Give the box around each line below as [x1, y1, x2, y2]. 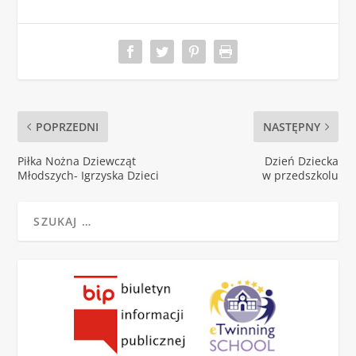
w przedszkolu [261, 167, 339, 183]
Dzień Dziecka [264, 153, 339, 168]
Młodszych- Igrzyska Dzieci [17, 167, 160, 183]
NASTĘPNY [262, 118, 320, 134]
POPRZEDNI [36, 118, 99, 134]
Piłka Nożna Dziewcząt [17, 153, 137, 168]
